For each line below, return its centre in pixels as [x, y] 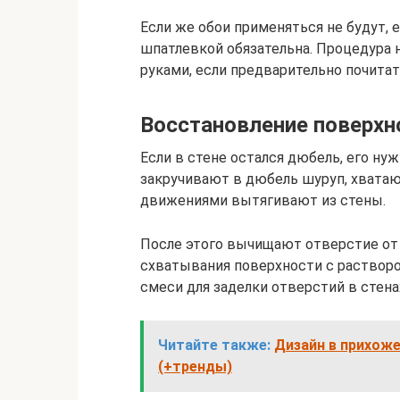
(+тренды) [195, 366]
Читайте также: [214, 345]
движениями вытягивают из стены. [263, 200]
